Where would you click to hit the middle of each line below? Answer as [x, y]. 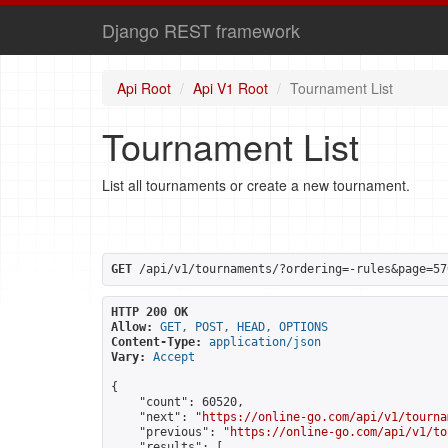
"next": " [156, 417]
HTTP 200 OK [149, 312]
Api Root [144, 88]
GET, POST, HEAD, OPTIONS [244, 327]
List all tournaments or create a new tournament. [256, 185]
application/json [265, 342]
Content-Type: [156, 342]
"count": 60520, [177, 402]
